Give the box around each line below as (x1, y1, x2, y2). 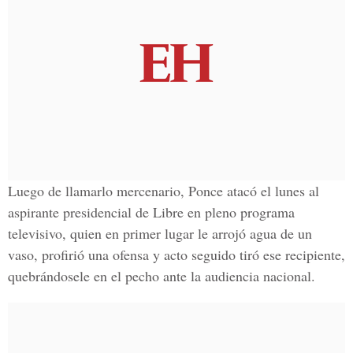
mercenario (117, 181, 180, 200)
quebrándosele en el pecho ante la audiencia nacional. (8, 266, 315, 285)
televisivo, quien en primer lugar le (8, 224, 212, 243)
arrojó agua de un (212, 224, 312, 243)
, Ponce (180, 181, 227, 200)
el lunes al (257, 181, 319, 200)
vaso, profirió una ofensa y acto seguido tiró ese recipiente (8, 245, 341, 264)
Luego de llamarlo (8, 181, 117, 200)
